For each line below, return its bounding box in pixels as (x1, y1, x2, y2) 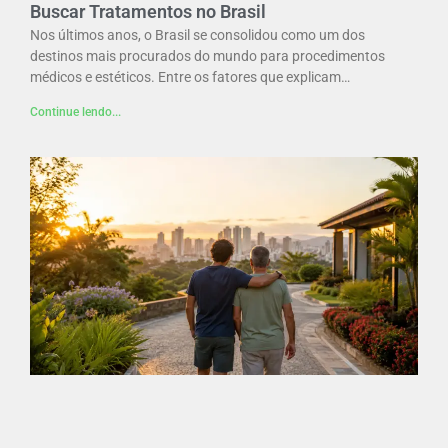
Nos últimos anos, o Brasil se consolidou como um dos (30, 26, 365, 43)
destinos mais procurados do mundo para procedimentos (30, 47, 385, 64)
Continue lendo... (30, 104, 121, 119)
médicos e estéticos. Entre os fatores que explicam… (30, 68, 350, 85)
